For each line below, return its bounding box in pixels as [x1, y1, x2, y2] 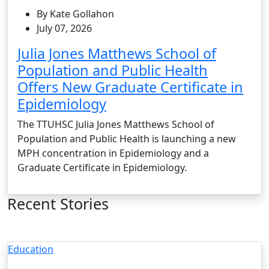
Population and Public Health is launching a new [17, 131, 236, 145]
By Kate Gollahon [37, 7, 114, 20]
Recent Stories [7, 193, 109, 214]
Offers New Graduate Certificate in [17, 77, 243, 97]
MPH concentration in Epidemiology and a [17, 146, 209, 160]
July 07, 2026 [37, 21, 92, 35]
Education [8, 242, 53, 256]
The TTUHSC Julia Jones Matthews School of [17, 117, 214, 131]
